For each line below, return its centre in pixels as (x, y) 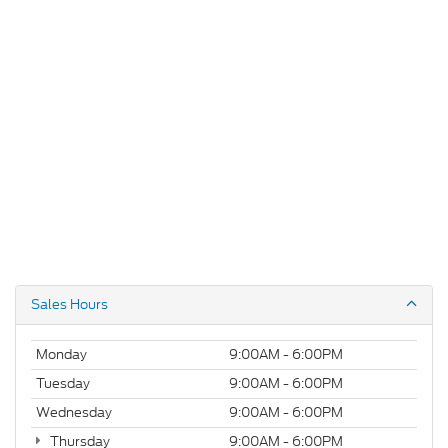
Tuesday (63, 384)
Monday (61, 355)
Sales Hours (69, 305)
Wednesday (74, 413)
